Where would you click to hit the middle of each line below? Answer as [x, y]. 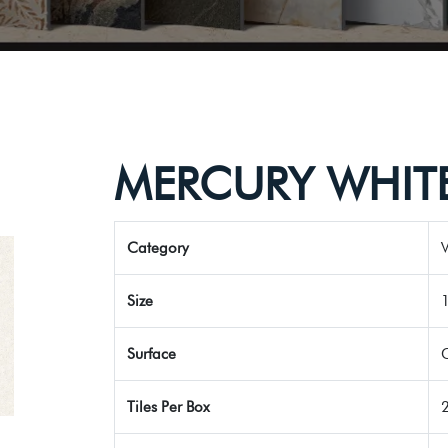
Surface [151, 354]
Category [158, 248]
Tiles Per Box [168, 407]
